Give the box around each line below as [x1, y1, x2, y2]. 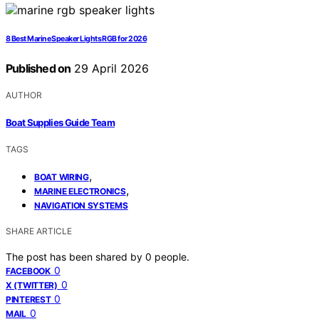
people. [155, 250, 189, 263]
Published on [6, 61, 71, 76]
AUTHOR [6, 90, 42, 101]
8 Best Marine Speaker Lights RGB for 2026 [6, 34, 147, 44]
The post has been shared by [6, 250, 145, 263]
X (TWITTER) [6, 279, 58, 291]
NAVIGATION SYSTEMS [34, 199, 128, 211]
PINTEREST [6, 293, 51, 305]
